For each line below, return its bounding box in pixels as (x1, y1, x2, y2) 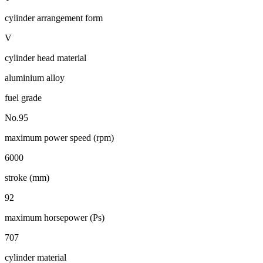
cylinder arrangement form (5, 12, 103, 23)
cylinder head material (5, 52, 86, 63)
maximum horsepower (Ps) (5, 212, 104, 222)
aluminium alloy (5, 72, 65, 83)
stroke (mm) (5, 172, 49, 183)
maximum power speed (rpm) (5, 132, 114, 143)
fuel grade (5, 92, 42, 103)
